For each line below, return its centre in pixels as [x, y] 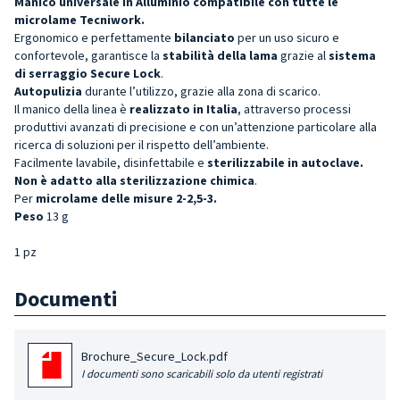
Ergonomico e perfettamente [94, 37]
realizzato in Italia [183, 108]
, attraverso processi [294, 108]
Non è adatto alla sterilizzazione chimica [134, 180]
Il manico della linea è [72, 108]
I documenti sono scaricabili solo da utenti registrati [202, 373]
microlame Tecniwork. [79, 19]
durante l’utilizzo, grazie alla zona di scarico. [203, 91]
